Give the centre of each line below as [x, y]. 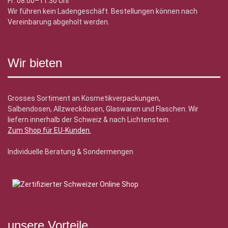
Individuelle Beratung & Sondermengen [70, 152]
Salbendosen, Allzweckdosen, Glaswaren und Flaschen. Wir [103, 109]
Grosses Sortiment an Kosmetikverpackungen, [84, 98]
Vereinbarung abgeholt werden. [59, 22]
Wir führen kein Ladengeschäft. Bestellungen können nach [103, 11]
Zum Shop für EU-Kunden [49, 131]
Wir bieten [35, 63]
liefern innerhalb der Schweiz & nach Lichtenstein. [89, 120]
